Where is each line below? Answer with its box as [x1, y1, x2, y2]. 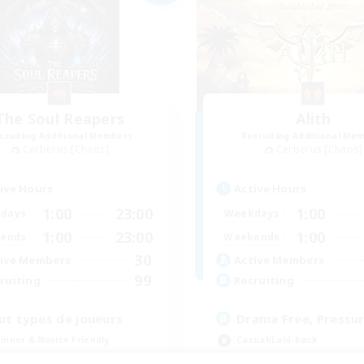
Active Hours [234, 180, 307, 196]
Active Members [234, 253, 325, 268]
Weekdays [223, 206, 280, 221]
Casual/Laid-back [236, 333, 317, 345]
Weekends [223, 230, 280, 245]
